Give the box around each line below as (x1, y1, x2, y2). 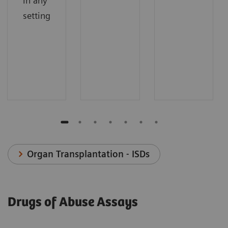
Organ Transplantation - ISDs (27, 148, 150, 159)
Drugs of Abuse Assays (8, 194, 138, 210)
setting (22, 10, 50, 21)
